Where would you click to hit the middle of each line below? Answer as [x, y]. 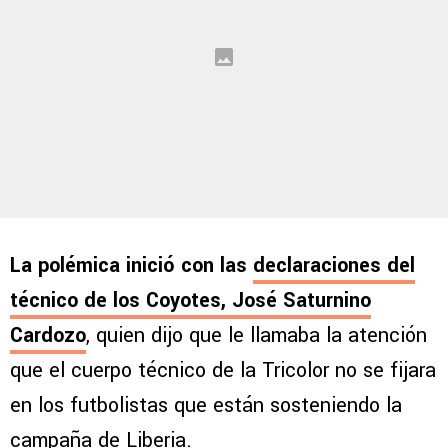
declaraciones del [334, 266]
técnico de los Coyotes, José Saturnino [190, 301]
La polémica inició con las [131, 266]
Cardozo [48, 336]
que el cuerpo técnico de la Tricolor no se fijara [223, 371]
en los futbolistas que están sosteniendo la [206, 406]
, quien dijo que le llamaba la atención [256, 336]
